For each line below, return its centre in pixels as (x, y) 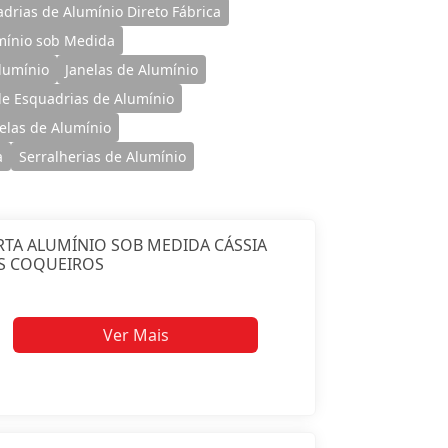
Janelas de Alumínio (132, 69)
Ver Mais (135, 335)
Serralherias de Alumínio (103, 156)
